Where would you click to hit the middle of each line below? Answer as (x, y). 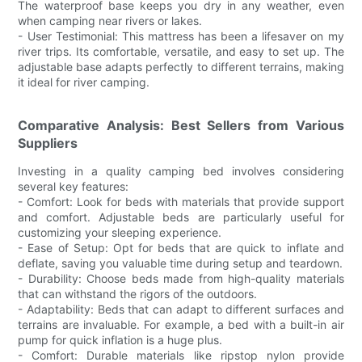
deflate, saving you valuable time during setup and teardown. (181, 263)
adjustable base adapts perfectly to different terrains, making (181, 66)
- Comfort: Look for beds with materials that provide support (181, 201)
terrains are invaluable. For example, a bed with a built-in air (181, 324)
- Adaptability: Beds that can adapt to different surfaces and (181, 309)
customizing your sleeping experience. (120, 232)
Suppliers (48, 143)
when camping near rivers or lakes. (110, 20)
